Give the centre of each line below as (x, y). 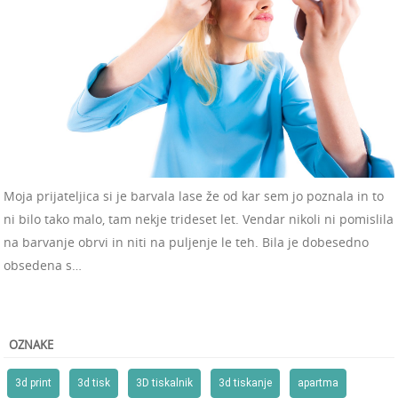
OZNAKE (31, 345)
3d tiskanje (245, 383)
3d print (33, 383)
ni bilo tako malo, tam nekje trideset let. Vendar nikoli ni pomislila (199, 219)
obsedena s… (43, 266)
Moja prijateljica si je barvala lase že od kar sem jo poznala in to (194, 196)
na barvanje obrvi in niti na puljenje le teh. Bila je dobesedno (186, 243)
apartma (318, 383)
